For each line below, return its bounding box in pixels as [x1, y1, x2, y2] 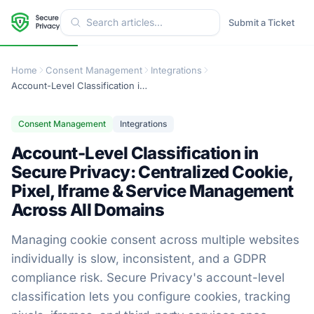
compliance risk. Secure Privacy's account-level [11, 271, 285, 285]
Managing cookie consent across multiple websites [11, 233, 299, 247]
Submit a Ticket [228, 17, 294, 28]
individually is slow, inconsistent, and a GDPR [11, 252, 266, 266]
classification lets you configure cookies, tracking [11, 289, 290, 303]
